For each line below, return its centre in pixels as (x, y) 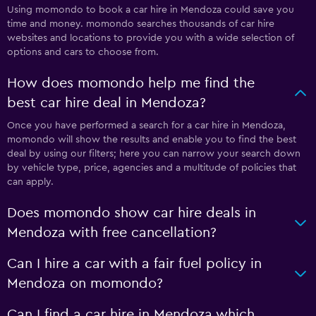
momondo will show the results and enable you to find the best (152, 140)
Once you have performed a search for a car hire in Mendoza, (146, 126)
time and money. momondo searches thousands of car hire (141, 24)
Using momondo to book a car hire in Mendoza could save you (151, 10)
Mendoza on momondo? (85, 284)
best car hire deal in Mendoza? (107, 103)
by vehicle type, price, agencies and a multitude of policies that (152, 168)
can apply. (30, 182)
